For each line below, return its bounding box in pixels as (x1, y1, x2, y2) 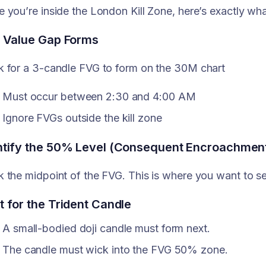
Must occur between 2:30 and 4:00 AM (2, 90, 199, 103)
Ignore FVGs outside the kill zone (2, 112, 162, 125)
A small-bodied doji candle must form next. (2, 221, 210, 235)
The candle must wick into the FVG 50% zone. (2, 243, 228, 256)
